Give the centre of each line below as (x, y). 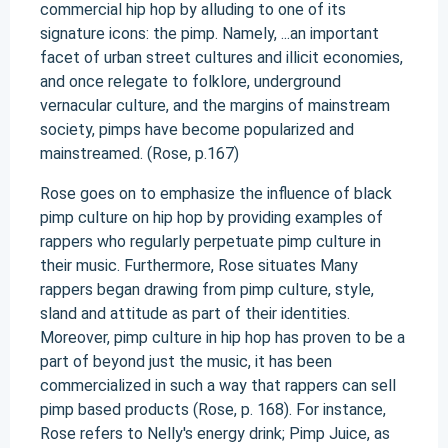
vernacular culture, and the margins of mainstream (215, 105)
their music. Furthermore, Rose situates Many (199, 265)
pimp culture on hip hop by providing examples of (211, 217)
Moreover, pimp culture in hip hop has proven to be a (222, 337)
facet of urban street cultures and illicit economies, (221, 57)
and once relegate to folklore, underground (190, 81)
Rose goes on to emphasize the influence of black (216, 193)
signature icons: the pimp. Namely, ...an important (209, 33)
